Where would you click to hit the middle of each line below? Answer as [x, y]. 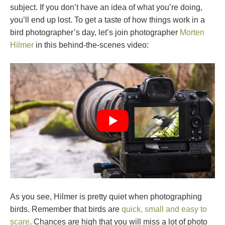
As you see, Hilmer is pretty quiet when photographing [106, 197]
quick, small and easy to [164, 209]
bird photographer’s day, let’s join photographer [95, 32]
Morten [192, 32]
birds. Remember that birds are [66, 209]
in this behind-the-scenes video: [91, 45]
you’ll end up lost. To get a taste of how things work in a [107, 20]
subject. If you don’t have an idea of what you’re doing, [106, 7]
